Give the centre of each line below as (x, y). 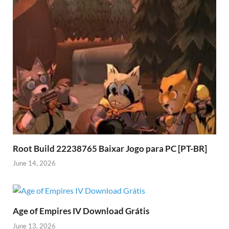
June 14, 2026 (34, 163)
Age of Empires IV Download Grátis (81, 211)
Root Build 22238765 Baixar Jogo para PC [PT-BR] (110, 148)
